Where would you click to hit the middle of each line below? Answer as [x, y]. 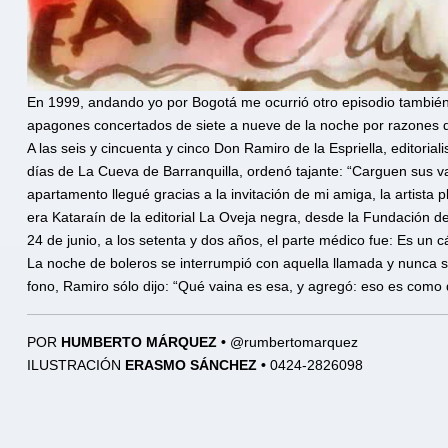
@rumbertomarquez [294, 342]
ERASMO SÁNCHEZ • [197, 365]
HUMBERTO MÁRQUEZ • [145, 342]
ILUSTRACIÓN [76, 365]
